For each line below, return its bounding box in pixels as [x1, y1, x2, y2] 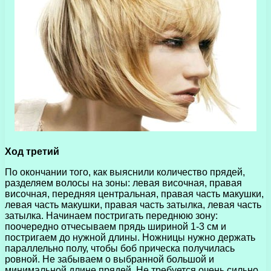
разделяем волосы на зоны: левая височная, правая [5, 177, 242, 188]
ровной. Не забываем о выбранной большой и [5, 253, 214, 264]
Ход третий [5, 146, 59, 157]
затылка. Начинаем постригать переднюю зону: [5, 210, 218, 221]
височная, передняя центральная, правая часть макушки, [5, 188, 264, 199]
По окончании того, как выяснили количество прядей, [5, 166, 245, 177]
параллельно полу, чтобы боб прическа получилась [5, 243, 235, 253]
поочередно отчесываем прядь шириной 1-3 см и [5, 221, 226, 232]
